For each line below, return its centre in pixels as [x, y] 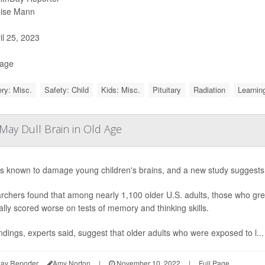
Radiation [209, 90]
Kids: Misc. [120, 90]
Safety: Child [66, 90]
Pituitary [167, 90]
